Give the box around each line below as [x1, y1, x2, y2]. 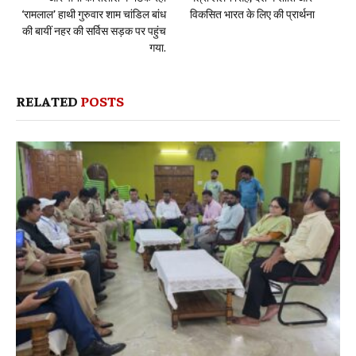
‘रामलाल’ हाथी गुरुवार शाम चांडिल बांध [21, 6, 166, 21]
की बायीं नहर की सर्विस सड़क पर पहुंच [22, 23, 166, 38]
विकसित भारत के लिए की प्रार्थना [190, 6, 315, 21]
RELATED [16, 91, 80, 110]
